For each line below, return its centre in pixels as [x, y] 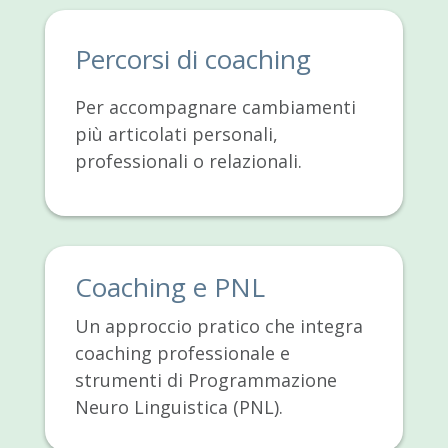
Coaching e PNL [169, 286]
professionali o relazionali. [188, 160]
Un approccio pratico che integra [218, 325]
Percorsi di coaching [192, 58]
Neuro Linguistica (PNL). [178, 406]
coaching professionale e [182, 352]
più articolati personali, [176, 133]
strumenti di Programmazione [205, 379]
